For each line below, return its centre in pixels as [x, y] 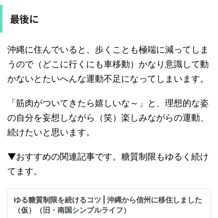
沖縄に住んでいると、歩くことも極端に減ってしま [108, 49]
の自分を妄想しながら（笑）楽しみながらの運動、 [108, 117]
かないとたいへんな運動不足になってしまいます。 [108, 78]
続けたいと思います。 [51, 132]
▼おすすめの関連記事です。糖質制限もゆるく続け [108, 156]
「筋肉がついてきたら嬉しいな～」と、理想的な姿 [108, 103]
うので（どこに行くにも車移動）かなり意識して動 [108, 64]
